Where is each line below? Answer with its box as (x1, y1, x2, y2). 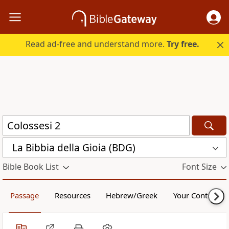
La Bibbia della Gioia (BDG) (12, 141, 135, 154)
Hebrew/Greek (106, 190, 158, 201)
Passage (10, 190, 39, 201)
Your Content (173, 190, 219, 201)
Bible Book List (3, 161, 59, 173)
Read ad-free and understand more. (26, 38, 167, 50)
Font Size (181, 161, 217, 173)
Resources (54, 190, 90, 201)
